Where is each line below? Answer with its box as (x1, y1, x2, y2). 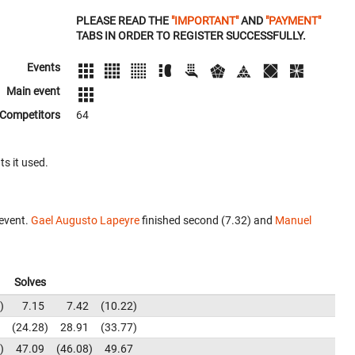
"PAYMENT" (265, 14, 321, 27)
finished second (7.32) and (139, 214, 275, 227)
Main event (6, 85, 60, 97)
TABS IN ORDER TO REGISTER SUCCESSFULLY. (76, 29, 306, 42)
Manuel (275, 214, 311, 227)
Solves (14, 276, 46, 288)
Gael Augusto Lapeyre (31, 214, 139, 227)
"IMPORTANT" (171, 14, 239, 27)
